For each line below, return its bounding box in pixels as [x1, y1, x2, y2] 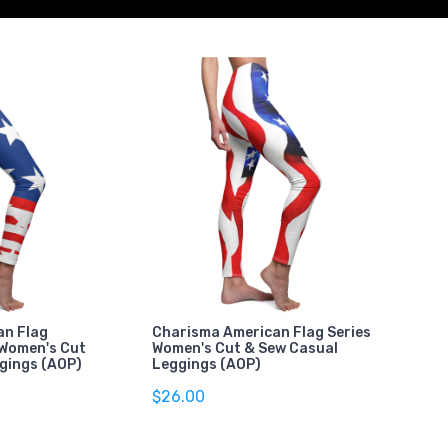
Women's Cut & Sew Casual [151, 339, 338, 357]
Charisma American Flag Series [151, 323, 371, 341]
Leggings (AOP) [151, 355, 261, 373]
